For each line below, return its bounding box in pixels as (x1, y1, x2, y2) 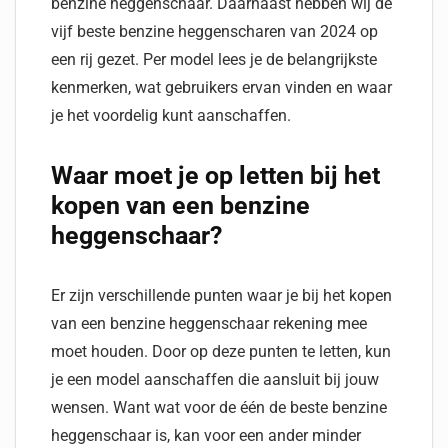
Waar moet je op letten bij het (51, 161, 380, 190)
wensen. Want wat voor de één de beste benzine (51, 398, 387, 417)
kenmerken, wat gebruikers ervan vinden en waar (51, 78, 392, 97)
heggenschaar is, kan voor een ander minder (51, 426, 361, 445)
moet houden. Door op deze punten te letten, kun (51, 342, 391, 361)
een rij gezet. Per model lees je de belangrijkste (51, 50, 377, 69)
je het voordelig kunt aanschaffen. (51, 106, 291, 125)
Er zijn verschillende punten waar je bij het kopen (51, 286, 392, 305)
